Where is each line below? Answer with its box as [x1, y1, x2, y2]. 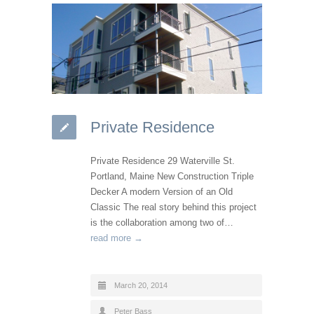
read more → [90, 232, 143, 243]
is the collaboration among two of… [90, 217, 233, 228]
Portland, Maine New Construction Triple [90, 170, 254, 182]
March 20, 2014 [114, 280, 168, 289]
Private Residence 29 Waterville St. [90, 155, 235, 166]
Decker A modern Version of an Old [90, 186, 233, 197]
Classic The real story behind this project [90, 201, 257, 212]
